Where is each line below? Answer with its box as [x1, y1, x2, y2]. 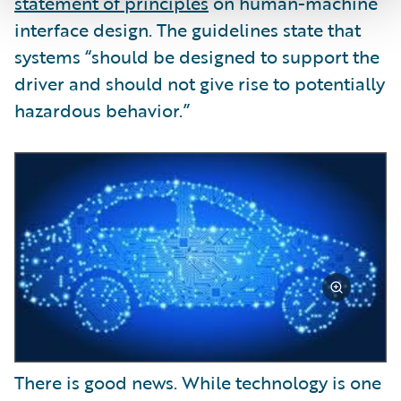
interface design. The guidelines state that [14, 16, 361, 44]
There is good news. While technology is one [14, 369, 381, 397]
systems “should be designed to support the [14, 43, 380, 71]
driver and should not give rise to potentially [14, 70, 385, 98]
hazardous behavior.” [14, 97, 190, 124]
